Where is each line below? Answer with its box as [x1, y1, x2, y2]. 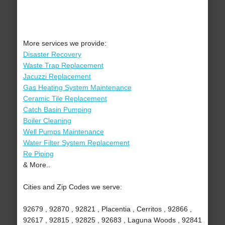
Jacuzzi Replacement [23, 72, 91, 81]
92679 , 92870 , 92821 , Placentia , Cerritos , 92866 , [23, 205, 192, 213]
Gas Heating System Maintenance [23, 83, 132, 92]
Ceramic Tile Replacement [23, 94, 107, 103]
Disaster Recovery [23, 50, 81, 59]
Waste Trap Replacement [23, 61, 103, 70]
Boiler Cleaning [23, 117, 71, 125]
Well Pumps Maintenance [23, 128, 104, 136]
